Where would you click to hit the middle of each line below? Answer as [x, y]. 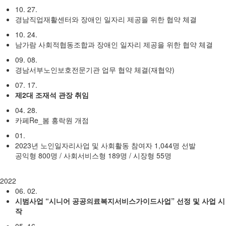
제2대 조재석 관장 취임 [52, 95]
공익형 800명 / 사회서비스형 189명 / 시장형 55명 [93, 156]
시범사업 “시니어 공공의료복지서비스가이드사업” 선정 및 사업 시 [120, 201]
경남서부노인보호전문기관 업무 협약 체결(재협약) [95, 70]
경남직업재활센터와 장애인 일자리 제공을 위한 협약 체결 [106, 19]
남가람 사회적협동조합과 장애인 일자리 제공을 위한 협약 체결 [114, 45]
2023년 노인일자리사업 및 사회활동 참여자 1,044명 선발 [105, 146]
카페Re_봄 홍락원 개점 [52, 120]
